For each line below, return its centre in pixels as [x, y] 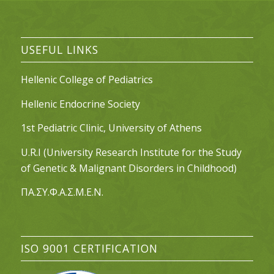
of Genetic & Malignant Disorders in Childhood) [128, 168]
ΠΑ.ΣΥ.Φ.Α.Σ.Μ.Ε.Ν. [62, 192]
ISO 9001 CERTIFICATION [89, 248]
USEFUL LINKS [59, 50]
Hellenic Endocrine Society [80, 104]
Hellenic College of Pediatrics [87, 80]
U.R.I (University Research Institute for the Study [131, 152]
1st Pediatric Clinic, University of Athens [111, 128]
